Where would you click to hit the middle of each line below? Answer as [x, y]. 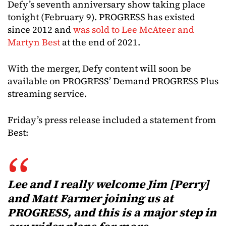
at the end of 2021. [100, 42]
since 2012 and [40, 30]
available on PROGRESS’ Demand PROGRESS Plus [113, 81]
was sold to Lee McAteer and [134, 30]
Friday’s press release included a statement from [112, 120]
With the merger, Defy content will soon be [99, 68]
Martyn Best [34, 42]
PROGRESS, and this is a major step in [112, 213]
